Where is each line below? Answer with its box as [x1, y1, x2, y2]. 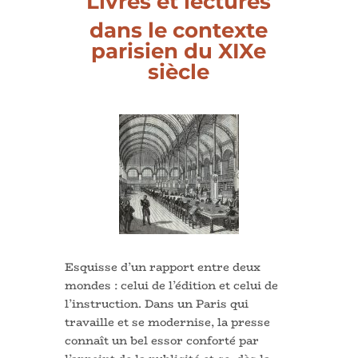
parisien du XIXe [91, 38, 267, 64]
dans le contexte [89, 17, 268, 43]
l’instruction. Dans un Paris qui [64, 294, 249, 312]
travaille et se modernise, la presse [64, 312, 270, 331]
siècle [148, 58, 210, 85]
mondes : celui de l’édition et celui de [64, 276, 278, 294]
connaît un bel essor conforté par [64, 331, 259, 349]
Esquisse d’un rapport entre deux [64, 257, 261, 276]
